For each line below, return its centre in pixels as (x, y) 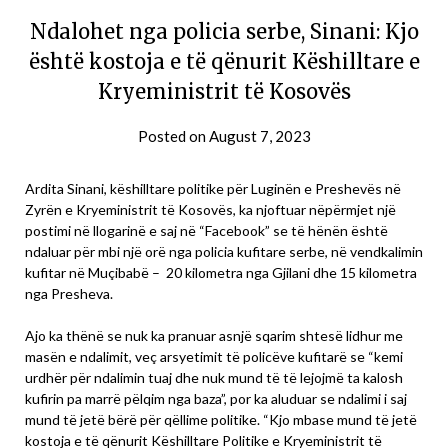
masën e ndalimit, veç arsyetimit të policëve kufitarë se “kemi (214, 357)
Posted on (173, 136)
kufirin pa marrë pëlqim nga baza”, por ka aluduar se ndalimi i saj (216, 399)
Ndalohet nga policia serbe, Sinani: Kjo (224, 32)
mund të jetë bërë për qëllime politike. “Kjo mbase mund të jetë (221, 420)
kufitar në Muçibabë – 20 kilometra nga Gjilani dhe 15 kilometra (221, 273)
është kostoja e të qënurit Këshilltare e (224, 62)
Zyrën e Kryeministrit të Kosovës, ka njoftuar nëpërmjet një (210, 210)
